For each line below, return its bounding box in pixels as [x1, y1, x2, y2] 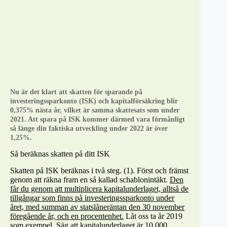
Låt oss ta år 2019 [124, 211, 182, 220]
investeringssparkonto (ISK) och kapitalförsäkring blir [10, 97, 178, 105]
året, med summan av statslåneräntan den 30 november [10, 202, 184, 211]
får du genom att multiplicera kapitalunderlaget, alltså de [10, 184, 188, 193]
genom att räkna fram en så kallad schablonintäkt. [10, 175, 170, 184]
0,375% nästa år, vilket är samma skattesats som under [10, 106, 179, 115]
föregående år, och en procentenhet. [10, 211, 124, 220]
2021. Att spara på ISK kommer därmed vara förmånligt [10, 116, 185, 124]
